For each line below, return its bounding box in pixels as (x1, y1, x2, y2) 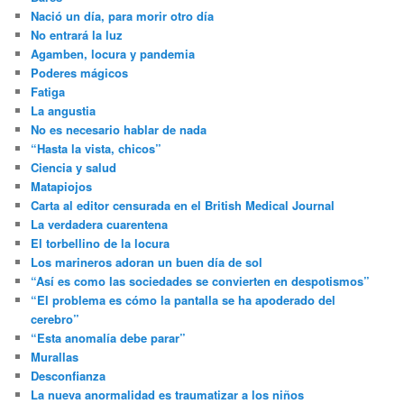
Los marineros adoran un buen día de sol (31, 253, 263, 271)
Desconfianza (31, 367, 106, 385)
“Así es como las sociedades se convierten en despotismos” (31, 272, 371, 290)
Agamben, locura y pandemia (31, 45, 196, 63)
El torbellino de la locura (31, 234, 170, 252)
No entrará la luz (31, 26, 124, 44)
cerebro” (31, 310, 80, 328)
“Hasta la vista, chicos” (31, 140, 162, 158)
